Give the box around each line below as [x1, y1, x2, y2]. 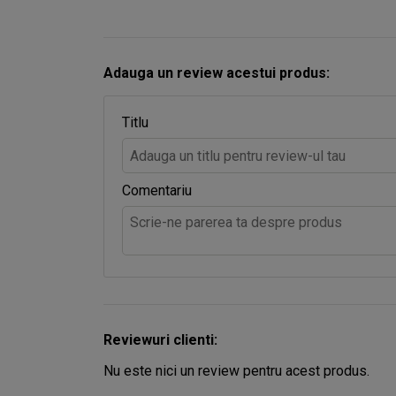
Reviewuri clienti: [103, 331, 217, 348]
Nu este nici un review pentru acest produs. [103, 362, 369, 379]
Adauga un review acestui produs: [103, 65, 330, 81]
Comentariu [122, 182, 192, 199]
